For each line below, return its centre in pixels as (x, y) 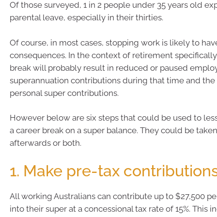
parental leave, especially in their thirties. (86, 17)
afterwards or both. (46, 143)
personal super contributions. (64, 93)
